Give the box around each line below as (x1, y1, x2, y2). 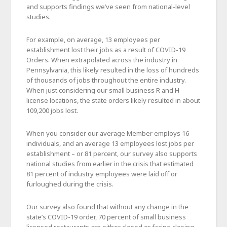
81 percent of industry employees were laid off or (26, 169, 178, 178)
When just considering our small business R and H (26, 85, 180, 95)
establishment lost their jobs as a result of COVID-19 (26, 45, 186, 54)
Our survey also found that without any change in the (26, 202, 189, 211)
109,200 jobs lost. (26, 105, 79, 115)
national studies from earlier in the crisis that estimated (26, 159, 194, 168)
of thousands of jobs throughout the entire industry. (26, 75, 186, 85)
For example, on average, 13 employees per (26, 34, 161, 44)
